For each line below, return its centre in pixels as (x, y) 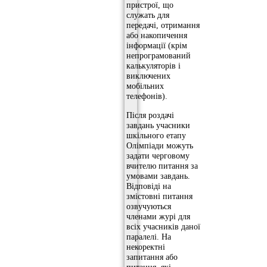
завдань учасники (158, 125)
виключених (148, 76)
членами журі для (158, 216)
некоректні (146, 246)
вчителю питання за (162, 165)
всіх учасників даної (163, 226)
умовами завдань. (158, 176)
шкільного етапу (156, 135)
